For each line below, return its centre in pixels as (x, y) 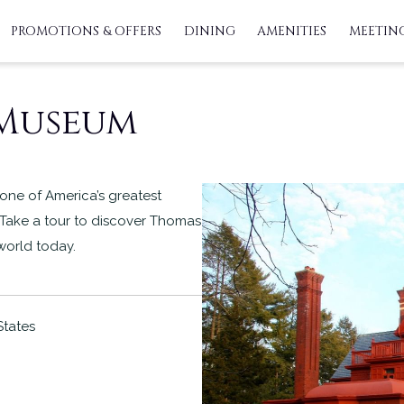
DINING (209, 31)
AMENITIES (292, 31)
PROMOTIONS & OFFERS (87, 31)
